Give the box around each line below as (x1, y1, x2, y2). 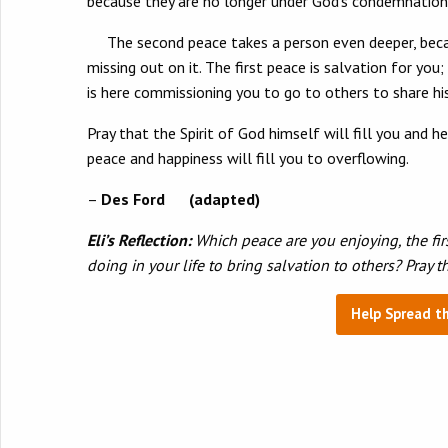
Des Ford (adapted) (101, 189, 260, 210)
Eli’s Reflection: (87, 230, 191, 251)
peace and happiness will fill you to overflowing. (87, 148, 409, 169)
